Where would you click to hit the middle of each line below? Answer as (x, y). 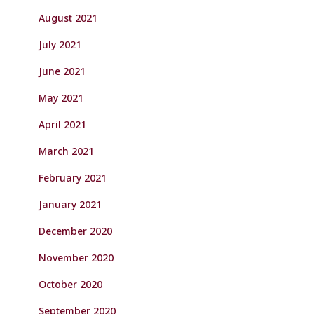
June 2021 (62, 71)
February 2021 (73, 178)
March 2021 (66, 151)
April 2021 (62, 124)
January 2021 (70, 204)
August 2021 (68, 18)
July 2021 (60, 45)
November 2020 (76, 258)
